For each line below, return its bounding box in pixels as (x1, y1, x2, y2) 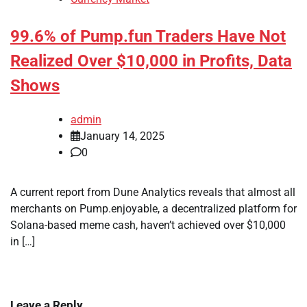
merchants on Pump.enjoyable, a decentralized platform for (10, 202, 297, 216)
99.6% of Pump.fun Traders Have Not (10, 27, 286, 47)
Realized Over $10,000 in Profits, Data (10, 51, 292, 71)
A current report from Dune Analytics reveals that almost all (10, 186, 295, 199)
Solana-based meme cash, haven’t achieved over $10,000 (10, 219, 286, 232)
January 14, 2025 (80, 130, 164, 143)
